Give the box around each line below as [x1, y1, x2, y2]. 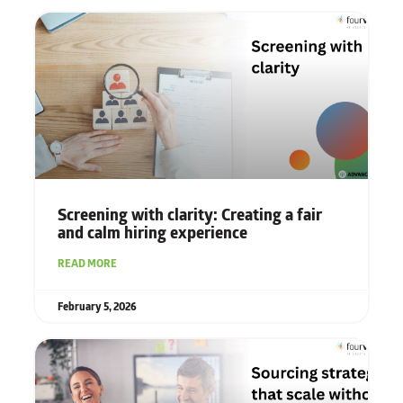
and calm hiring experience [57, 220, 247, 246]
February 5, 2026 [57, 298, 137, 316]
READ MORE [57, 255, 117, 273]
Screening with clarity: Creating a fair [57, 202, 322, 228]
